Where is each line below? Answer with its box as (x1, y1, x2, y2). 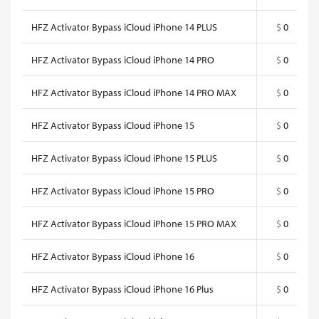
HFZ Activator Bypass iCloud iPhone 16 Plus (31, 282, 214, 296)
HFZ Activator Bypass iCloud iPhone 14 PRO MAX (31, 85, 236, 99)
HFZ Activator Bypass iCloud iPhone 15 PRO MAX (31, 216, 236, 230)
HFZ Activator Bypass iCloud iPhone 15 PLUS (31, 151, 217, 164)
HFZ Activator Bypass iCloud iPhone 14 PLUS (31, 20, 217, 33)
